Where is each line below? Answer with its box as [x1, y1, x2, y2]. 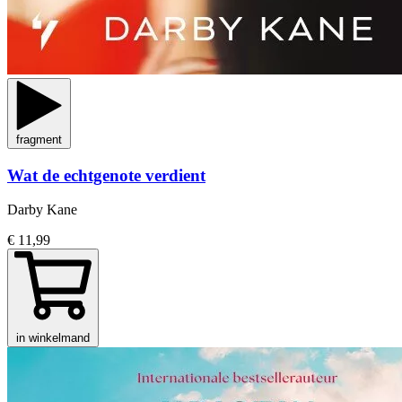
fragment [16, 132, 62, 146]
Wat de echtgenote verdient [7, 165, 205, 185]
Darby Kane [7, 202, 77, 218]
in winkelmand [16, 331, 90, 345]
